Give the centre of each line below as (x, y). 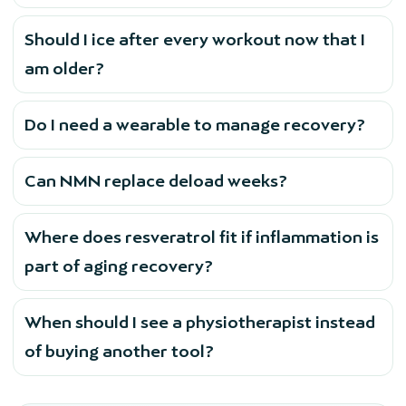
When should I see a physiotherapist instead (200, 323)
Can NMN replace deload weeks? (156, 181)
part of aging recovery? (119, 266)
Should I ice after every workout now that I (195, 40)
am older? (64, 69)
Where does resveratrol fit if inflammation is (202, 237)
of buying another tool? (119, 352)
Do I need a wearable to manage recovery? (195, 125)
